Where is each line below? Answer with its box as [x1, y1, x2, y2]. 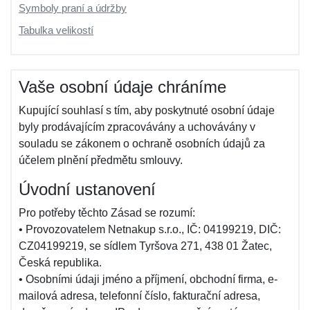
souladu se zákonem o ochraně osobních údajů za [19, 138, 265, 149]
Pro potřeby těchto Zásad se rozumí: [19, 207, 195, 219]
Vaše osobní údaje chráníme [19, 77, 226, 96]
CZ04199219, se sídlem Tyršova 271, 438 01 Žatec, [19, 240, 272, 252]
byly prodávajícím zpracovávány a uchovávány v [19, 121, 255, 133]
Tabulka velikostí [19, 24, 93, 36]
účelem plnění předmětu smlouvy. [19, 154, 183, 166]
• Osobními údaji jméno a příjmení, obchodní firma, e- [19, 273, 277, 285]
